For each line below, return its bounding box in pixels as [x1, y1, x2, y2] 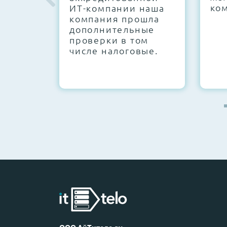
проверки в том [69, 33, 149, 46]
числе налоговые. [69, 44, 158, 56]
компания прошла [69, 12, 160, 24]
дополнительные [69, 23, 155, 35]
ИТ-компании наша [69, 2, 165, 14]
